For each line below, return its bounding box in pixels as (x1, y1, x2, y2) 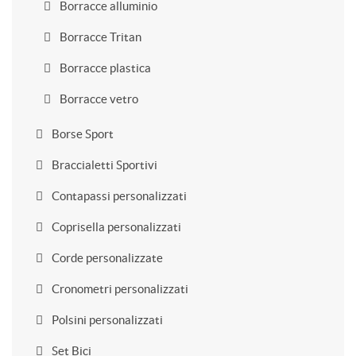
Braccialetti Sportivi (49, 158, 157, 172)
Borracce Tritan (57, 30, 141, 44)
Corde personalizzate (49, 251, 163, 265)
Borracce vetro (57, 92, 138, 106)
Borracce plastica (57, 61, 151, 75)
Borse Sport (49, 127, 114, 141)
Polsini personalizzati (49, 313, 163, 327)
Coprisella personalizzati (49, 220, 181, 234)
